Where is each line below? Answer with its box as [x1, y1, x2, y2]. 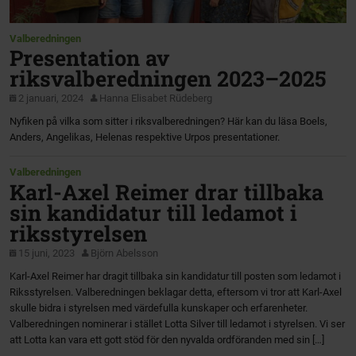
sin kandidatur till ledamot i [10, 198, 298, 226]
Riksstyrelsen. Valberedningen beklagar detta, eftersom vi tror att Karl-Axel [10, 286, 342, 299]
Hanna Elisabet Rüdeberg [99, 92, 213, 105]
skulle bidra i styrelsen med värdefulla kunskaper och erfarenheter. [10, 302, 308, 315]
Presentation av [10, 44, 170, 72]
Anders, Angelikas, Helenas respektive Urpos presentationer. [10, 131, 281, 144]
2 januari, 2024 [18, 92, 84, 105]
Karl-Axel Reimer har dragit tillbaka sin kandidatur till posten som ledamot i [10, 270, 342, 283]
